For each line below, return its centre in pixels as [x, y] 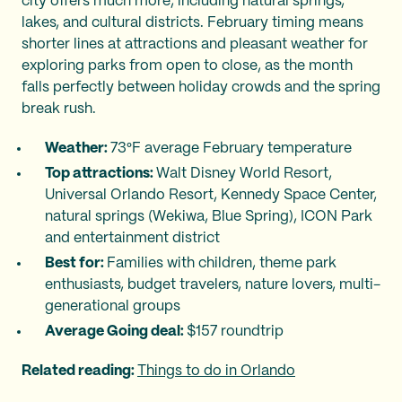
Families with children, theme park [222, 263]
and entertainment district [132, 238]
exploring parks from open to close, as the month [187, 66]
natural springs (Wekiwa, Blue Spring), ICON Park [209, 216]
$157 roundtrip [235, 331]
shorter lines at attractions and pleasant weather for [195, 44]
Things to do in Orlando [216, 371]
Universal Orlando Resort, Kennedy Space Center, [211, 195]
